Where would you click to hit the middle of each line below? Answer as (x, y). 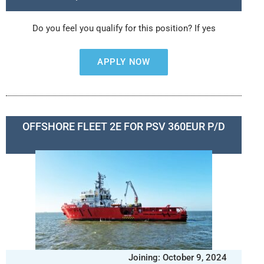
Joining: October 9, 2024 (178, 258)
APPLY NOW (124, 62)
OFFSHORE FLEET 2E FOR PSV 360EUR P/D (124, 126)
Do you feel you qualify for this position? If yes (124, 28)
